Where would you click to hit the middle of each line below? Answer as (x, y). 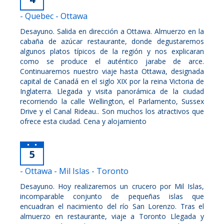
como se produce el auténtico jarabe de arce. (112, 61)
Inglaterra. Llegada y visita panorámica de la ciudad (112, 91)
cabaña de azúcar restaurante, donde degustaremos (112, 41)
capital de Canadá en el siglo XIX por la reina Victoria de (112, 81)
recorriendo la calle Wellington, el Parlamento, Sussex (112, 101)
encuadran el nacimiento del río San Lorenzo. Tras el (112, 206)
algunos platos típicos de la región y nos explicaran (112, 51)
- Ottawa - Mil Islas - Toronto (74, 171)
